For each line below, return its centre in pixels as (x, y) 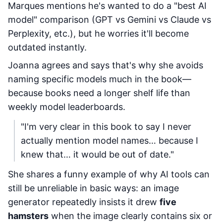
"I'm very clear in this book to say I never (106, 127)
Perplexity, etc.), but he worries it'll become (98, 33)
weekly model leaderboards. (67, 107)
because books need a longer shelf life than (99, 93)
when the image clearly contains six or (130, 216)
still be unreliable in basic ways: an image (93, 188)
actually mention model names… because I (110, 140)
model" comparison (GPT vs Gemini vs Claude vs (110, 20)
